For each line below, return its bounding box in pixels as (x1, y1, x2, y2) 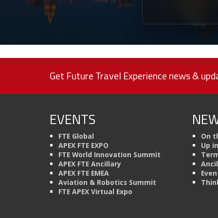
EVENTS (50, 109, 95, 129)
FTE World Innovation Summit (58, 149, 161, 159)
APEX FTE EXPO (58, 140, 109, 150)
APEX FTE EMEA (58, 168, 109, 178)
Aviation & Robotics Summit (58, 177, 156, 187)
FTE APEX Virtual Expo (58, 186, 132, 196)
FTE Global (58, 131, 94, 141)
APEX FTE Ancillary (58, 159, 121, 168)
